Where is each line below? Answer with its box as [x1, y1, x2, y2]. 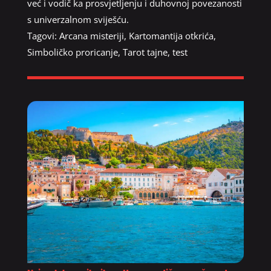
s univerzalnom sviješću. [27, 13, 129, 25]
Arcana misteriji [59, 29, 124, 42]
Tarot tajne [122, 45, 168, 58]
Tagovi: [27, 29, 59, 42]
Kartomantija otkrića [128, 29, 214, 42]
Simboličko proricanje [27, 45, 118, 58]
